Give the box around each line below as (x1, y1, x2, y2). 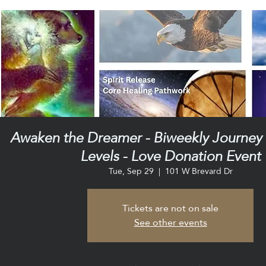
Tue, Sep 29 (108, 166, 154, 177)
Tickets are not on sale (122, 202, 219, 214)
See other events (134, 217, 207, 229)
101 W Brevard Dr (164, 166, 233, 177)
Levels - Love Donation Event (80, 148, 261, 165)
